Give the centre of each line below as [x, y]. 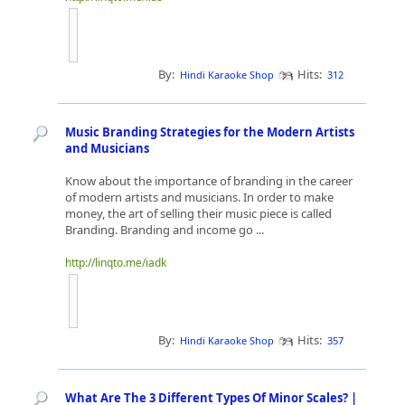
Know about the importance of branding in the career [209, 181]
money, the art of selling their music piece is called [198, 213]
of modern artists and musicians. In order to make [199, 197]
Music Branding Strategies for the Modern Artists [210, 132]
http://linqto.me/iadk [116, 263]
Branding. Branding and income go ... [166, 230]
